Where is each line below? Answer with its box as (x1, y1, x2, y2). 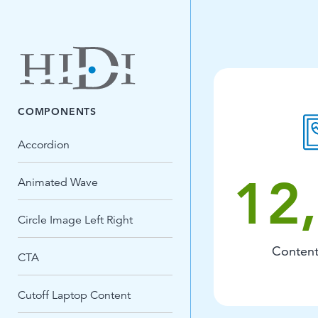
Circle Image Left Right (18, 213, 133, 227)
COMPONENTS (18, 105, 97, 118)
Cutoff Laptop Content (18, 288, 131, 302)
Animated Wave (18, 175, 98, 190)
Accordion (18, 138, 70, 152)
